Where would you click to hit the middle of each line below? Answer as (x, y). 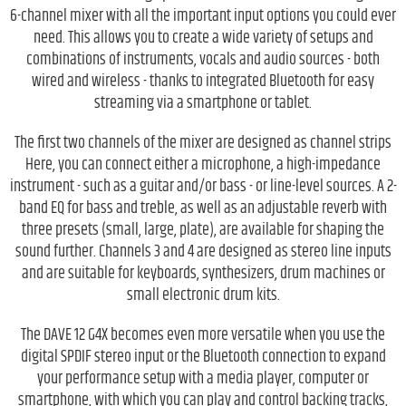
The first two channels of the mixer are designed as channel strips (203, 143)
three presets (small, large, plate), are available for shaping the (203, 230)
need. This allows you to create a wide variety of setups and (203, 38)
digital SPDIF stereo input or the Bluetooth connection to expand (203, 357)
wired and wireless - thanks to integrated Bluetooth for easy (203, 81)
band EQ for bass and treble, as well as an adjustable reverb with (203, 208)
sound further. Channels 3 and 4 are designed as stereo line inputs (203, 251)
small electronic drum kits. (203, 295)
